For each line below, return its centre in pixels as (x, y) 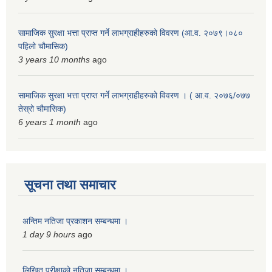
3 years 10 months (54, 60)
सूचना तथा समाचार (70, 185)
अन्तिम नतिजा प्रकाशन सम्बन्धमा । (75, 221)
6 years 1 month (49, 122)
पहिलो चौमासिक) (43, 46)
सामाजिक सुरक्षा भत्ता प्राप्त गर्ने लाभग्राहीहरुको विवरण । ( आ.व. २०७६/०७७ (134, 96)
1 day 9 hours (49, 235)
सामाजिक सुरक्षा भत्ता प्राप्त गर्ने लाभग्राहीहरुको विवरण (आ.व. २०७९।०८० (131, 33)
